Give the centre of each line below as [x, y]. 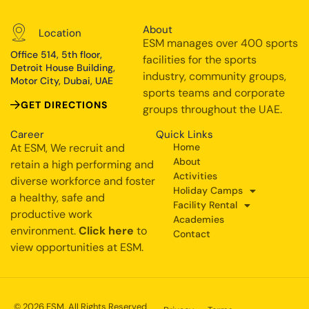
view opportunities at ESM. [77, 248]
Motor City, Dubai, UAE [62, 81]
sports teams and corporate [214, 93]
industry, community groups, [215, 77]
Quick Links [185, 135]
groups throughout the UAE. [213, 110]
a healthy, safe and [58, 198]
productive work [51, 215]
